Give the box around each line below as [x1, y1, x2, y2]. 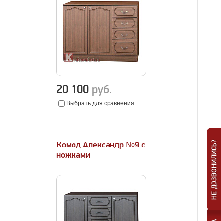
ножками [56, 150, 91, 160]
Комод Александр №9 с [56, 140, 146, 150]
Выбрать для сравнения [66, 100, 135, 107]
